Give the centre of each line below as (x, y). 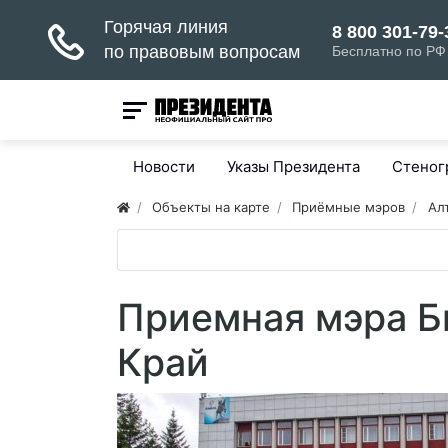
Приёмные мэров (349, 207)
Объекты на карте (211, 207)
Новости (164, 166)
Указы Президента (293, 166)
